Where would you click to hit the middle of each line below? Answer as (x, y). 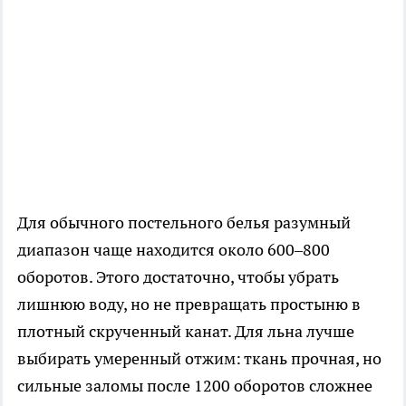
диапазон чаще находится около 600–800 (174, 250)
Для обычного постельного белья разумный (184, 223)
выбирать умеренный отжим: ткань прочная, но (199, 359)
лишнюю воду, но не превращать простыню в (189, 304)
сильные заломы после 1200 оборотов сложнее (195, 386)
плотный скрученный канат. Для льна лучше (186, 332)
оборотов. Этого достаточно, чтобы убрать (178, 277)
